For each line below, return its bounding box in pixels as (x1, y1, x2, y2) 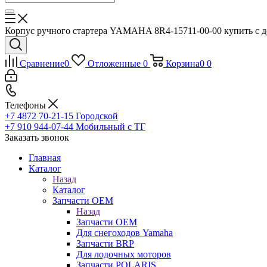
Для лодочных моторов (76, 249, 171, 259)
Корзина (165, 58, 200, 69)
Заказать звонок (5, 132, 69, 142)
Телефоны (5, 100, 48, 110)
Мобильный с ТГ (76, 122, 145, 132)
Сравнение (20, 58, 64, 69)
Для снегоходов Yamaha (76, 228, 173, 238)
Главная (29, 153, 61, 163)
